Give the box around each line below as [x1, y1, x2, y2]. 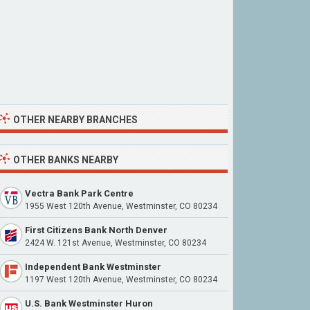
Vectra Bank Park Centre [25, 188, 134, 199]
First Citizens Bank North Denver [25, 225, 167, 235]
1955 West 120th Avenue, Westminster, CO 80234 [25, 201, 217, 211]
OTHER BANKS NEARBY [13, 154, 118, 165]
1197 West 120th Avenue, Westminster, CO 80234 [25, 275, 217, 284]
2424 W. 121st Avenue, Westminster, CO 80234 [25, 238, 206, 248]
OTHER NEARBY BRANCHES [13, 114, 138, 125]
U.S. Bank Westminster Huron [25, 298, 153, 309]
